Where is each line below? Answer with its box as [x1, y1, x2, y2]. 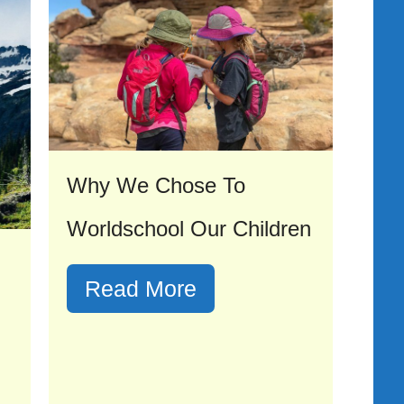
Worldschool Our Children [67, 216, 311, 242]
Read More [85, 276, 197, 302]
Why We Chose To [67, 173, 245, 198]
